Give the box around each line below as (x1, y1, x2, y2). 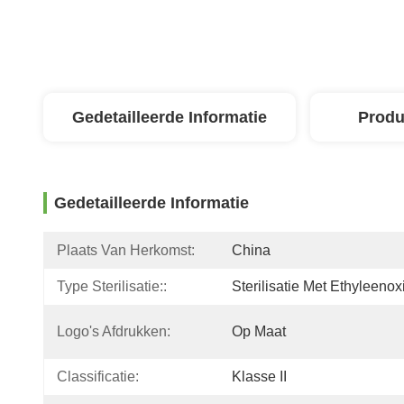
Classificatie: (57, 369, 139, 384)
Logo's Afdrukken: (57, 324, 170, 339)
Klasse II (232, 369, 287, 384)
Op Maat (232, 324, 286, 339)
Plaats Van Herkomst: (57, 243, 195, 258)
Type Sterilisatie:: (57, 279, 167, 294)
